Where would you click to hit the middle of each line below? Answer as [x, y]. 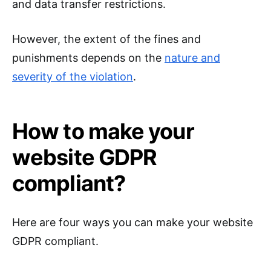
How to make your [103, 132]
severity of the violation [73, 77]
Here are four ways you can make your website [132, 223]
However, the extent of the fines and [106, 39]
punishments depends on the [88, 58]
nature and [192, 58]
